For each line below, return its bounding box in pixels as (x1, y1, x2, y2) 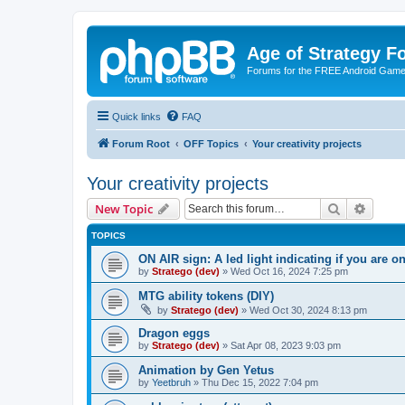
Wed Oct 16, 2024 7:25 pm (231, 265, 348, 277)
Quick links (112, 110, 161, 122)
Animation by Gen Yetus (138, 363, 274, 377)
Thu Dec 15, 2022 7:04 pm (202, 376, 318, 388)
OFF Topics (184, 137, 239, 149)
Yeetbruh (152, 376, 191, 388)
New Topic (95, 200, 153, 217)
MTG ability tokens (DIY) (138, 288, 274, 303)
